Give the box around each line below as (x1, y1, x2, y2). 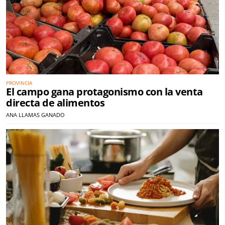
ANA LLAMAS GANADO (6, 111, 65, 119)
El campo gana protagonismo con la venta (6, 85, 203, 99)
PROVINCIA (6, 79, 32, 87)
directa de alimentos (6, 96, 104, 110)
